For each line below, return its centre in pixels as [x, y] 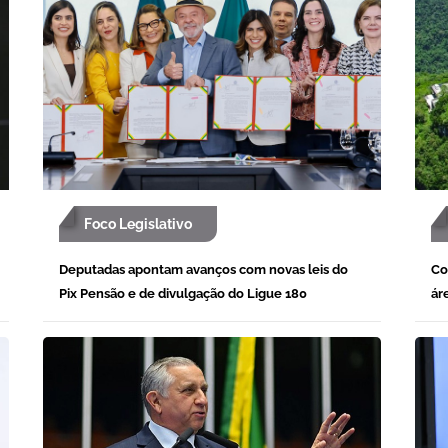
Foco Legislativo [138, 223]
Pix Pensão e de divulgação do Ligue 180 [183, 293]
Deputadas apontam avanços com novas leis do [203, 269]
